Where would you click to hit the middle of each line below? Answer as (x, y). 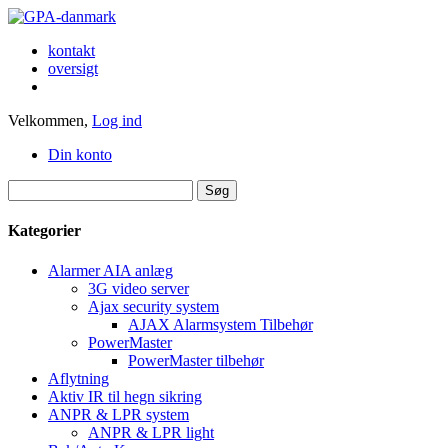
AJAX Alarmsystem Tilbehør (220, 324)
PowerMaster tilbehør (196, 360)
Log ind (117, 120)
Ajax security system (153, 306)
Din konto (80, 154)
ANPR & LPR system (118, 414)
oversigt (73, 68)
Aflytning (78, 378)
